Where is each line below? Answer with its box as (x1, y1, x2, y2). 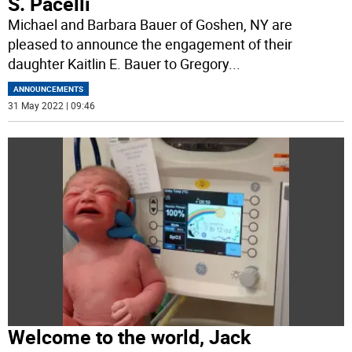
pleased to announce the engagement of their (8, 34, 293, 53)
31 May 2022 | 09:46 (8, 98, 96, 112)
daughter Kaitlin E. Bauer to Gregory (8, 53, 229, 73)
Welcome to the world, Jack (8, 324, 251, 350)
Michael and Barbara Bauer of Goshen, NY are (8, 14, 293, 34)
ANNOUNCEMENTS (13, 82, 84, 94)
